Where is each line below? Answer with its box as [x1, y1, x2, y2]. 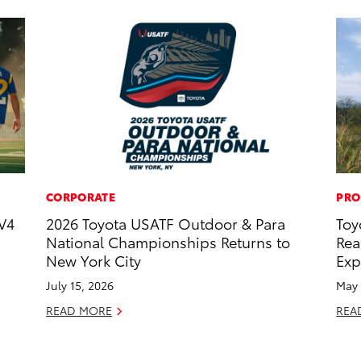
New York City [46, 250, 142, 271]
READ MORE [46, 302, 113, 319]
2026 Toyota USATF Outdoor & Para [46, 213, 286, 234]
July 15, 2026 [46, 277, 114, 294]
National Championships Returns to [46, 231, 291, 252]
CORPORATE [46, 189, 115, 205]
